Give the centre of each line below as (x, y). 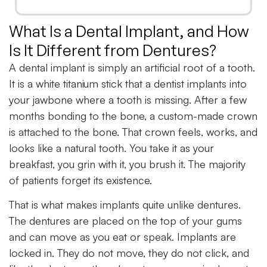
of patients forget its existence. (80, 180)
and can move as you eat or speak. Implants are (122, 237)
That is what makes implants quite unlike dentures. (125, 205)
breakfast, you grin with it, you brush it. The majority (127, 164)
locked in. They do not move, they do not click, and (129, 253)
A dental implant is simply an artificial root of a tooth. (132, 67)
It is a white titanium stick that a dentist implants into (128, 83)
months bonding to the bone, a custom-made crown (133, 115)
